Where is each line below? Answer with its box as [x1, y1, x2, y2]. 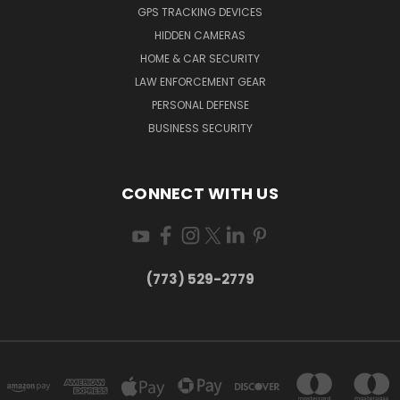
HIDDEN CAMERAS [154, 27, 246, 43]
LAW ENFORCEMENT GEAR [134, 73, 266, 89]
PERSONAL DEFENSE [151, 96, 249, 112]
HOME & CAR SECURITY [140, 50, 260, 66]
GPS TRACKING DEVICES [137, 4, 262, 20]
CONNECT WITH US [121, 181, 279, 204]
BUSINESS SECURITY [147, 120, 253, 136]
